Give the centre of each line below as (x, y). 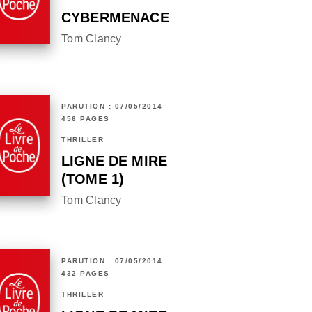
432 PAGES (86, 274)
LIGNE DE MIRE (115, 161)
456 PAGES (86, 119)
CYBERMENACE (115, 18)
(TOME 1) (93, 179)
